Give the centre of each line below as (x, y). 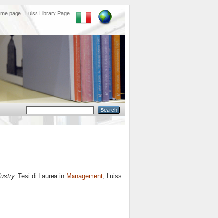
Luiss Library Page (47, 13)
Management (84, 176)
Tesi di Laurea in (41, 176)
